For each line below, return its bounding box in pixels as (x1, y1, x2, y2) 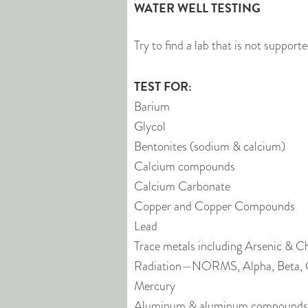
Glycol (134, 118, 166, 135)
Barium (134, 98, 170, 115)
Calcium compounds (134, 157, 235, 175)
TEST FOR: (134, 77, 192, 96)
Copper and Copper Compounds (134, 197, 295, 215)
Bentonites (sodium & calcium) (134, 137, 285, 155)
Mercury (134, 277, 175, 295)
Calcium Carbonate (134, 177, 230, 195)
